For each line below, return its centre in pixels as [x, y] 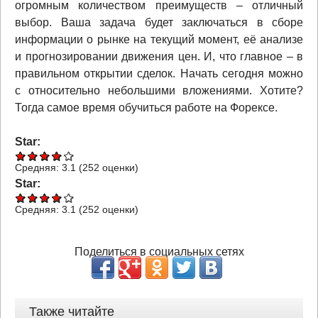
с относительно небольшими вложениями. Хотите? [159, 90]
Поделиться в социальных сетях [159, 251]
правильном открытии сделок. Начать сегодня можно [159, 73]
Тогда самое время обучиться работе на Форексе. [146, 107]
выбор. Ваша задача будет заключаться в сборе [159, 22]
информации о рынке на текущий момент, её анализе [159, 39]
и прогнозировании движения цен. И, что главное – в [159, 56]
